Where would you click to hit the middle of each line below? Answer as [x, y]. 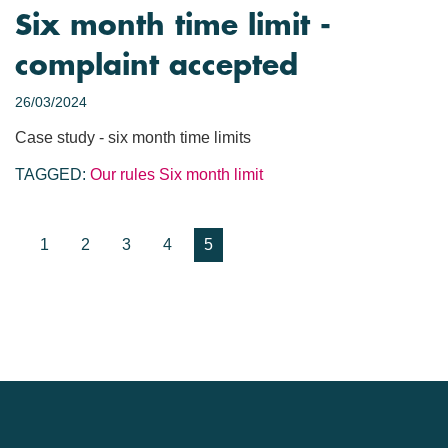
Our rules [122, 175]
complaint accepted [156, 66]
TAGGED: [50, 175]
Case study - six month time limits [133, 138]
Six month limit [211, 175]
